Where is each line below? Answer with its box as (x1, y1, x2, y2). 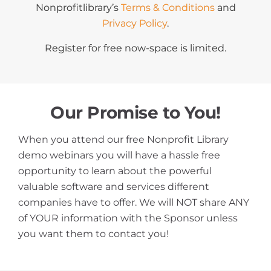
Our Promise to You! (50, 101, 221, 123)
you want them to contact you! (18, 227, 169, 240)
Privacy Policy (102, 17, 167, 29)
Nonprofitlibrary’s (35, 1, 121, 13)
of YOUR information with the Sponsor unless (18, 212, 238, 224)
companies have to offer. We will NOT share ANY (18, 196, 249, 208)
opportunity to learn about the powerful (18, 165, 212, 177)
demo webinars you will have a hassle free (18, 149, 220, 161)
